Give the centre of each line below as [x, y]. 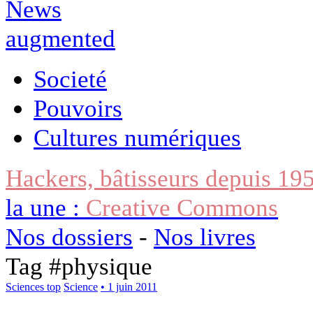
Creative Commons [182, 207]
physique [107, 266]
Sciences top [33, 286]
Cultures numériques [137, 137]
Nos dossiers [69, 236]
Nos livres [205, 236]
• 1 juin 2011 [129, 286]
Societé [70, 79]
